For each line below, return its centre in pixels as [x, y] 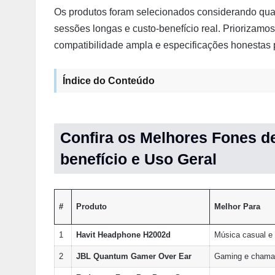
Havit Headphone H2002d [123, 235]
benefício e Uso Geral [138, 159]
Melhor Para [237, 207]
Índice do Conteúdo [109, 81]
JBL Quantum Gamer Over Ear [134, 256]
